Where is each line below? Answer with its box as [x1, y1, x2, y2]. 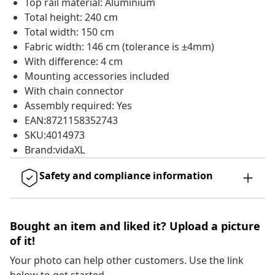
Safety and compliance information [39, 169, 213, 183]
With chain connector [25, 84, 124, 98]
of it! [10, 233, 35, 249]
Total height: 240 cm [25, 10, 118, 25]
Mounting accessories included [25, 69, 169, 83]
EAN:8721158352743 [25, 114, 118, 128]
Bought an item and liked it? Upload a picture [10, 219, 260, 234]
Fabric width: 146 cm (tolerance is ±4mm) [25, 40, 214, 54]
